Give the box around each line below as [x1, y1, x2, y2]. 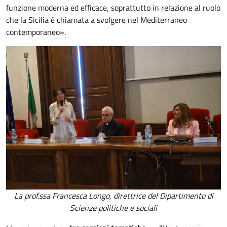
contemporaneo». [6, 25, 66, 38]
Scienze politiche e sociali [70, 201, 157, 214]
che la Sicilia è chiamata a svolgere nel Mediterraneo [6, 13, 187, 26]
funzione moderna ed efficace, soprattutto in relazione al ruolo [6, 1, 220, 14]
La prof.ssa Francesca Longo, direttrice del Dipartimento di [14, 189, 213, 202]
